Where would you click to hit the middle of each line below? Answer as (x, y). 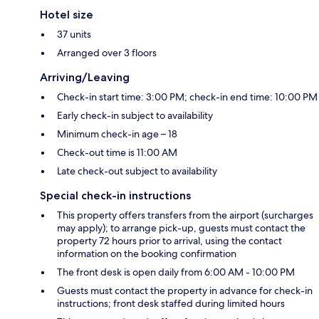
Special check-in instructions (115, 195)
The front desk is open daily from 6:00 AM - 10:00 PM (176, 272)
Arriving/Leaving (85, 77)
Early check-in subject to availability (135, 115)
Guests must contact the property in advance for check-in (185, 290)
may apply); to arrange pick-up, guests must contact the (181, 228)
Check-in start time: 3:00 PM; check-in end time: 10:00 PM (187, 96)
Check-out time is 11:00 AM (117, 152)
